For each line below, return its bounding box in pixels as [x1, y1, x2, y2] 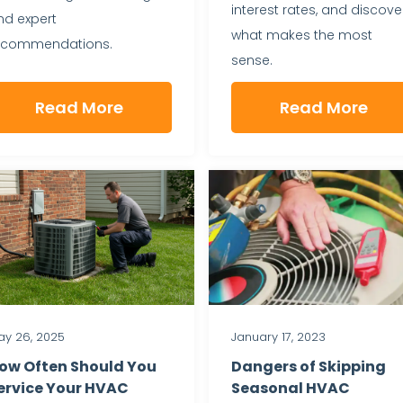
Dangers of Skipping [231, 355, 386, 377]
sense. [231, 50, 273, 69]
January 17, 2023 [231, 327, 326, 345]
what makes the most [231, 25, 372, 44]
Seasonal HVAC [231, 377, 350, 399]
